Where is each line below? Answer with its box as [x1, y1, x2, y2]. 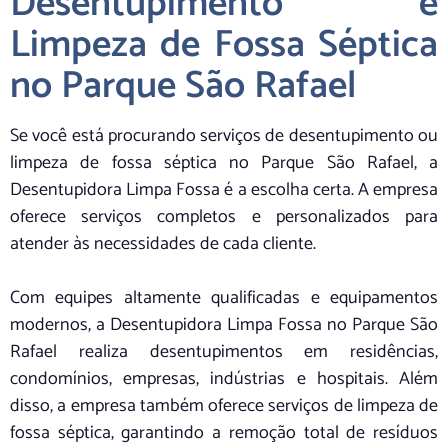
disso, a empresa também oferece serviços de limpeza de [10, 391, 438, 422]
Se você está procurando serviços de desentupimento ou [10, 121, 438, 152]
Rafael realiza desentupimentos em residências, [10, 337, 438, 368]
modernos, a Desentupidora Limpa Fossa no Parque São [10, 310, 438, 341]
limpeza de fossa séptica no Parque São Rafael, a [10, 148, 438, 179]
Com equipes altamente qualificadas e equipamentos [10, 283, 438, 314]
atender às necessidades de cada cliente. [10, 229, 316, 260]
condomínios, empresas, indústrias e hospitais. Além [10, 364, 438, 395]
